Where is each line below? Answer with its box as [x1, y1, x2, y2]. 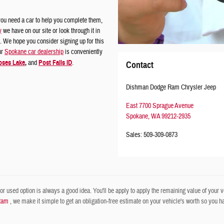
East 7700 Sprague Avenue [126, 101, 193, 111]
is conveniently [63, 47, 102, 56]
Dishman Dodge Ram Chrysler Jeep [126, 83, 216, 92]
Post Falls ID [38, 58, 72, 67]
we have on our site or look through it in [1, 26, 100, 35]
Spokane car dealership [4, 47, 63, 56]
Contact [126, 59, 153, 71]
